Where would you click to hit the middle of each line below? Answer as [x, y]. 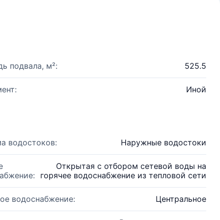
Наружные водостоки [164, 142]
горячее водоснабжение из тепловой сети [123, 175]
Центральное [181, 199]
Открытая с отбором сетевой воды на [131, 166]
